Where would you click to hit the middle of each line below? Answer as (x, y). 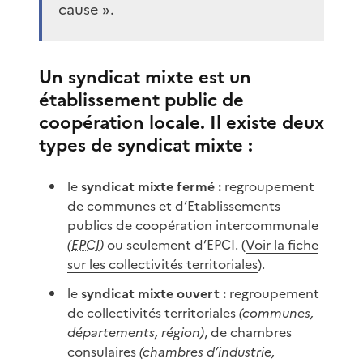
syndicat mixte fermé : (152, 186)
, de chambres (248, 332)
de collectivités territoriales (154, 312)
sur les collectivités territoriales (163, 264)
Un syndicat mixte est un (145, 77)
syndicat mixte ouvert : (154, 293)
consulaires (104, 351)
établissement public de (141, 100)
